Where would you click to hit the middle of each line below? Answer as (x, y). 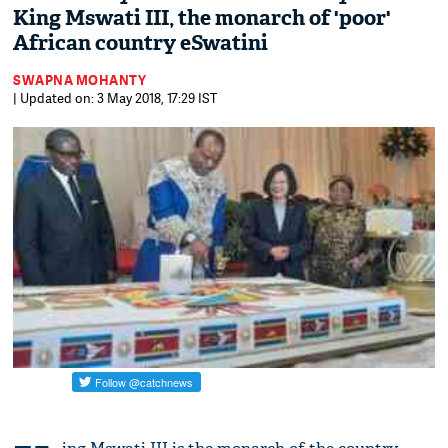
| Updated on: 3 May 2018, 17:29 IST (115, 98)
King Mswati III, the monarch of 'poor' (202, 18)
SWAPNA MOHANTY (80, 80)
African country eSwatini (141, 43)
